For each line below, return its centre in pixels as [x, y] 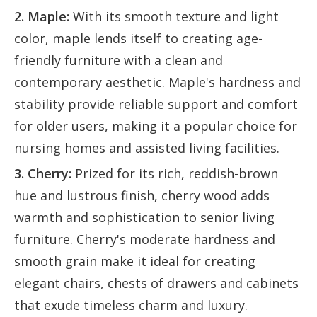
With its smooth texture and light [176, 17]
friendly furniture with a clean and [119, 60]
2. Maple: [44, 17]
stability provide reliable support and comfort [156, 104]
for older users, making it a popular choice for [156, 126]
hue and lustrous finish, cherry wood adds [142, 196]
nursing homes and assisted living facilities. [147, 148]
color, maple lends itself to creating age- [138, 39]
